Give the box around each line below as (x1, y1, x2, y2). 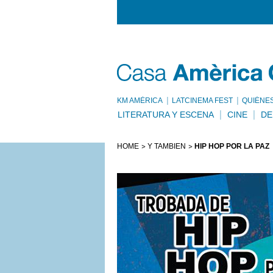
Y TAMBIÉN (147, 142, 186, 151)
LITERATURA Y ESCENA (118, 110, 214, 119)
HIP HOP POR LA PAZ (194, 142, 269, 151)
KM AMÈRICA (117, 96, 163, 105)
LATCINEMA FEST (172, 96, 233, 105)
